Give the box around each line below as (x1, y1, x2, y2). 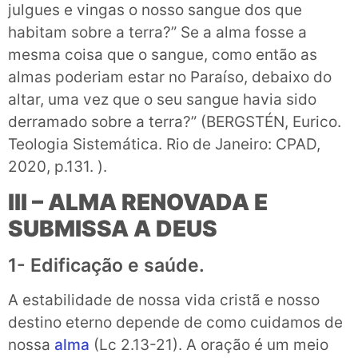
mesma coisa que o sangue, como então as (8, 45, 317, 64)
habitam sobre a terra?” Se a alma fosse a (8, 22, 307, 42)
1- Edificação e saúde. (8, 254, 205, 277)
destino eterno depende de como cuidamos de (8, 313, 343, 332)
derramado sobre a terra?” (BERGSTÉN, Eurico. (8, 112, 341, 131)
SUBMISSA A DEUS (8, 215, 217, 243)
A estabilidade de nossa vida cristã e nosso (8, 291, 320, 310)
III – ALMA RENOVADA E (8, 189, 268, 217)
